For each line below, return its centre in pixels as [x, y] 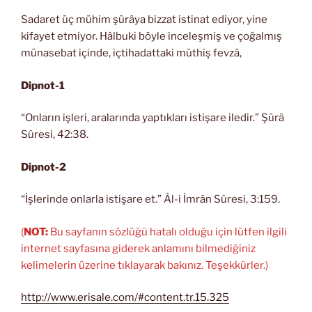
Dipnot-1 [43, 85]
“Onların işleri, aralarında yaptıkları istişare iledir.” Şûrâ [153, 118]
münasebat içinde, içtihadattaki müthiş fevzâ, [132, 53]
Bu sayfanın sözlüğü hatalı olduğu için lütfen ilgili [167, 232]
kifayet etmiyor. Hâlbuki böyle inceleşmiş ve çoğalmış [151, 36]
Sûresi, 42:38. [55, 134]
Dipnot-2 [44, 167]
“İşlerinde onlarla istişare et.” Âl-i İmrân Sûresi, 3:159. [150, 199]
